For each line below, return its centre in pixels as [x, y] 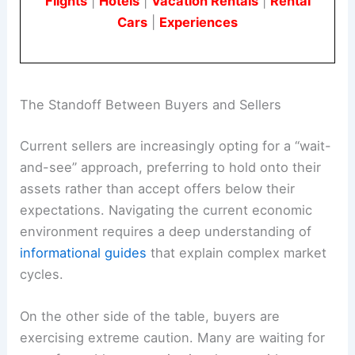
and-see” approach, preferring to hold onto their [171, 167]
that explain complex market [237, 252]
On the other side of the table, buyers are [150, 317]
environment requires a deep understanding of [166, 231]
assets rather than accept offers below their [158, 188]
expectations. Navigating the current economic [166, 210]
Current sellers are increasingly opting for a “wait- [176, 145]
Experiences [198, 23]
